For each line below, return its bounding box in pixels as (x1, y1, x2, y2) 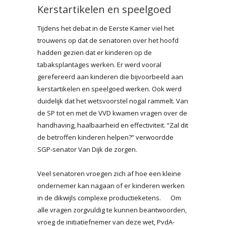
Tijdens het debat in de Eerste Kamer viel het (37, 23, 174, 33)
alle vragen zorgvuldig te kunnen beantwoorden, (37, 205, 187, 214)
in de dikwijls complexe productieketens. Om (37, 193, 181, 202)
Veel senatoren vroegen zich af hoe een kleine (37, 168, 181, 178)
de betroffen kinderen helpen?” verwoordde (37, 132, 174, 142)
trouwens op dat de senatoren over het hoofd (37, 35, 179, 45)
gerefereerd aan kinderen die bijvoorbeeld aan (37, 72, 183, 81)
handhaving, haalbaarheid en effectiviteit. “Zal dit (37, 120, 188, 130)
